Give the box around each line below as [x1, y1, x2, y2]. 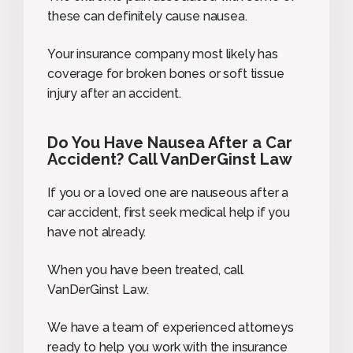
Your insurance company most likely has [47, 46, 278, 61]
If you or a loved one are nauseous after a [47, 184, 289, 200]
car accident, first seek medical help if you [47, 204, 290, 220]
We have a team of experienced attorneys [47, 319, 294, 335]
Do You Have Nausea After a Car [47, 132, 292, 152]
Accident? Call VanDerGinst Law [47, 149, 292, 169]
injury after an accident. [47, 85, 181, 101]
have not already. [47, 224, 147, 240]
